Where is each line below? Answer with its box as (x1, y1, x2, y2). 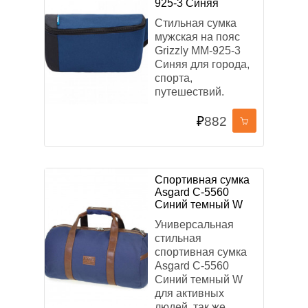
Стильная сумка (155, 17, 236, 29)
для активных (155, 287, 224, 299)
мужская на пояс (155, 31, 240, 43)
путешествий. (155, 86, 224, 98)
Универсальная (155, 219, 234, 230)
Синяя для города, (155, 58, 250, 70)
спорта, (155, 72, 192, 84)
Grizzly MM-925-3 (155, 45, 241, 56)
